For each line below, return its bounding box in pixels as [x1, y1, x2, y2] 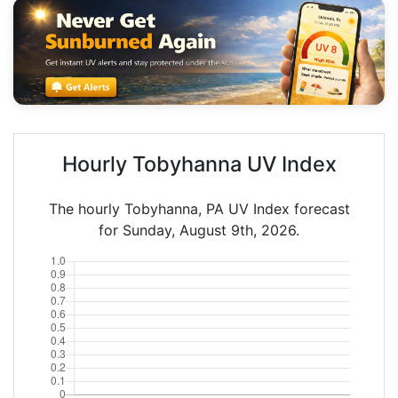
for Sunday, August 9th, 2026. [99, 220, 299, 239]
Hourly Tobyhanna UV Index [61, 150, 337, 177]
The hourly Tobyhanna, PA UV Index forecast [48, 199, 350, 218]
